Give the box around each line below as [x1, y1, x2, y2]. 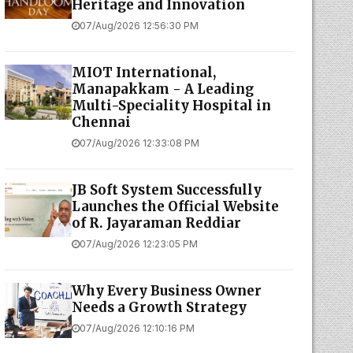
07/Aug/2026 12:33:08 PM [79, 137, 199, 149]
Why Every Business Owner [71, 282, 262, 299]
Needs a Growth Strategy [71, 299, 247, 316]
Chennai [71, 113, 131, 131]
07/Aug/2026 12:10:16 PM [79, 322, 195, 334]
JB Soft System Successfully [71, 181, 262, 199]
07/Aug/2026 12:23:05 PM [79, 238, 198, 250]
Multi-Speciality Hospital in [71, 97, 271, 114]
